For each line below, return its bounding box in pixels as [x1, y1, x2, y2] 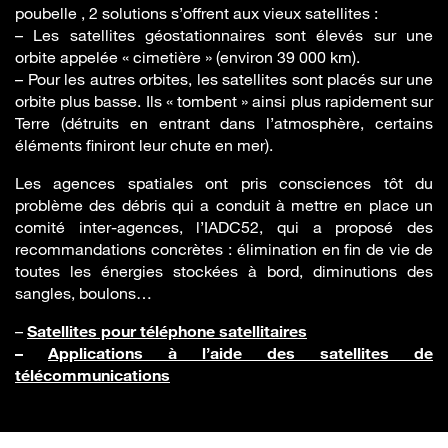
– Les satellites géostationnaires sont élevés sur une [15, 25, 433, 46]
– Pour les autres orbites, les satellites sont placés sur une [15, 69, 433, 90]
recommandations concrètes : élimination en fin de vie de [15, 239, 433, 260]
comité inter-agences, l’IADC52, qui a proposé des [15, 217, 433, 238]
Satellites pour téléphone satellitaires [27, 321, 307, 342]
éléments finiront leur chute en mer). [15, 135, 273, 156]
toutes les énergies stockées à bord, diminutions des [15, 261, 433, 282]
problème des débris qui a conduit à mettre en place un [15, 195, 433, 216]
